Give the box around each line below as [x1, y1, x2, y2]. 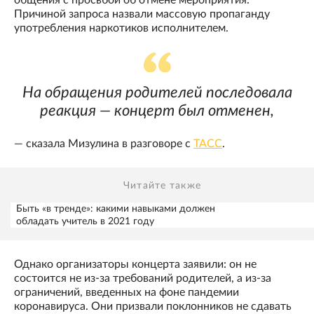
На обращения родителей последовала [22, 85, 292, 101]
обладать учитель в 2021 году [16, 217, 154, 227]
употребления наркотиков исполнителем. [14, 22, 228, 34]
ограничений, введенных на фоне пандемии [14, 287, 239, 299]
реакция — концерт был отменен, [40, 103, 274, 119]
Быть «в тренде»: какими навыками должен [16, 204, 215, 214]
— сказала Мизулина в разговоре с [14, 138, 193, 150]
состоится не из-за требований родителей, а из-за [14, 273, 271, 285]
